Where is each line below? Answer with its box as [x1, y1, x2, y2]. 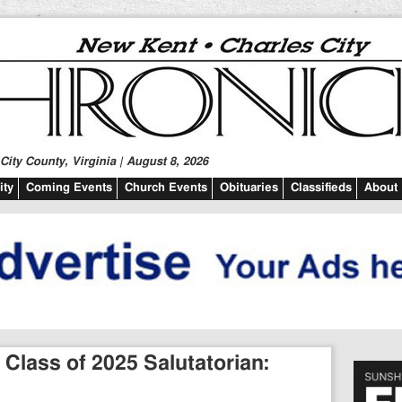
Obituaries [220, 182, 278, 194]
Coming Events [26, 182, 112, 194]
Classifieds [291, 182, 352, 194]
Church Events [125, 182, 207, 194]
